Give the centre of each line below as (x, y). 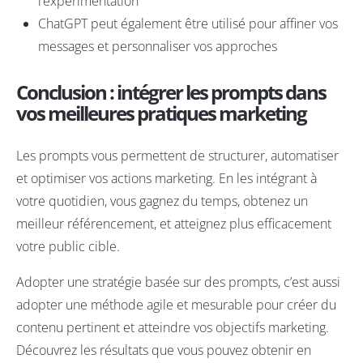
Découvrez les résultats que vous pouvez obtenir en (164, 350)
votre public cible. (68, 247)
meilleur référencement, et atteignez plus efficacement (174, 224)
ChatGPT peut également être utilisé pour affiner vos (188, 24)
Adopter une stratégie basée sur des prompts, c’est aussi (178, 282)
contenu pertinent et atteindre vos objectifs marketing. (173, 328)
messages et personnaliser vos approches (158, 47)
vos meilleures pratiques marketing (161, 113)
